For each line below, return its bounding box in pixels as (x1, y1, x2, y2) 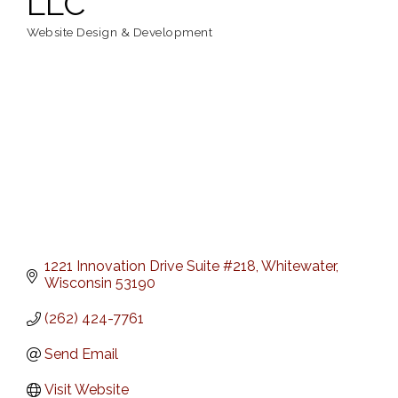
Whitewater (261, 258, 336, 275)
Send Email (44, 346, 118, 363)
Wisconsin (44, 275, 112, 292)
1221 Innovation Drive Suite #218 (44, 258, 256, 275)
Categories (26, 34, 88, 49)
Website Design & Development (27, 24, 212, 39)
